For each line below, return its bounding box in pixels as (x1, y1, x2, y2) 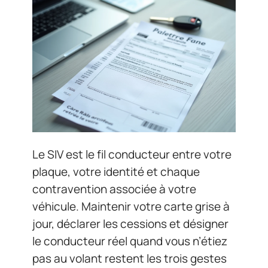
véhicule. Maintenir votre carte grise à (32, 198, 230, 214)
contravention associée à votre (32, 181, 196, 197)
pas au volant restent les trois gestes (32, 250, 227, 266)
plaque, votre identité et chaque (32, 163, 200, 179)
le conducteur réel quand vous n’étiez (32, 233, 227, 249)
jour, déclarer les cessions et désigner (32, 215, 229, 232)
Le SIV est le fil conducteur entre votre (32, 146, 232, 162)
